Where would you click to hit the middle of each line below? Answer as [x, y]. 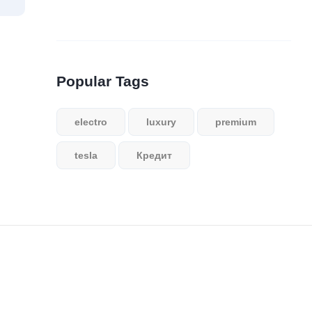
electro [91, 122]
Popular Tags [103, 81]
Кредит [155, 155]
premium [236, 122]
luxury [162, 122]
